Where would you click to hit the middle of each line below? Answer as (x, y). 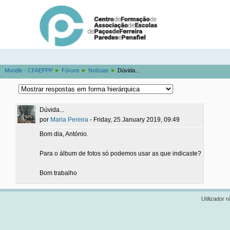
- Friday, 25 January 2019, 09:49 (134, 120)
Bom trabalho (59, 173)
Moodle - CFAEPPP (28, 71)
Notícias (98, 71)
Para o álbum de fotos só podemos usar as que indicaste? (121, 154)
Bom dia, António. (64, 134)
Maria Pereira (70, 120)
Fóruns (70, 71)
